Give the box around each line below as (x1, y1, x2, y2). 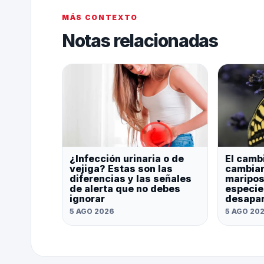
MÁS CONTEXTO (62, 13, 138, 22)
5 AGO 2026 (70, 207, 114, 216)
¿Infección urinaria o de (70, 153, 184, 165)
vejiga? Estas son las (70, 163, 173, 175)
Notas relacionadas (62, 30, 218, 52)
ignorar (70, 193, 105, 205)
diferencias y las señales (70, 173, 192, 185)
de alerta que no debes (70, 183, 180, 195)
